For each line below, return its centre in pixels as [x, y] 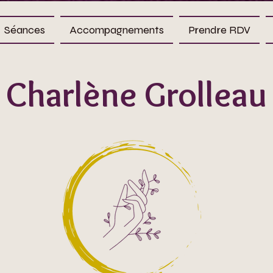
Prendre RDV [219, 30]
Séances [24, 30]
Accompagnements [117, 30]
